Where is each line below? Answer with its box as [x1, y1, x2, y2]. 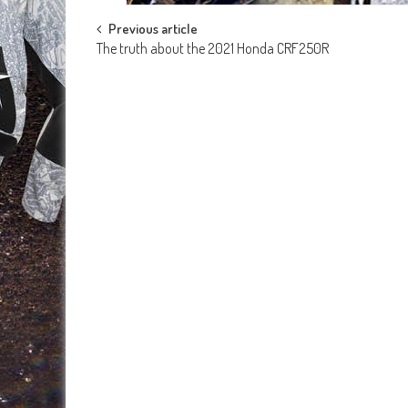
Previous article [108, 20, 198, 38]
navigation [96, 51, 200, 93]
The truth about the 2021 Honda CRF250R [97, 39, 329, 58]
